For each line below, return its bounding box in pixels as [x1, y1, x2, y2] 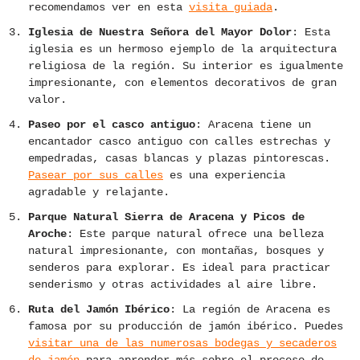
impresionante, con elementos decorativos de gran [28, 76, 337, 90]
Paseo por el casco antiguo [28, 118, 195, 132]
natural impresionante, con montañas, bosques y [28, 244, 324, 258]
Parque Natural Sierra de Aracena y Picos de [28, 211, 305, 224]
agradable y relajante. [28, 186, 170, 199]
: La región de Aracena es [170, 303, 330, 317]
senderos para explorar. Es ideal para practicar [28, 261, 330, 275]
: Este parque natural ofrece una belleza [67, 227, 324, 241]
